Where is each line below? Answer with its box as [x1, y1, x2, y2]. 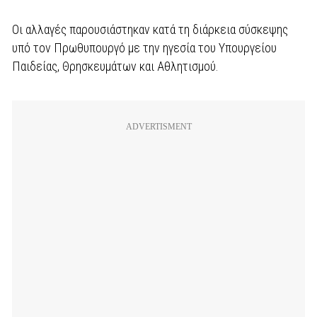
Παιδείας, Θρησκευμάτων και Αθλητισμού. [12, 59, 219, 74]
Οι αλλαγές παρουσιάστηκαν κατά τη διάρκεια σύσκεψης [12, 22, 288, 37]
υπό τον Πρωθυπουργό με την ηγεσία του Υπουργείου [12, 40, 277, 55]
